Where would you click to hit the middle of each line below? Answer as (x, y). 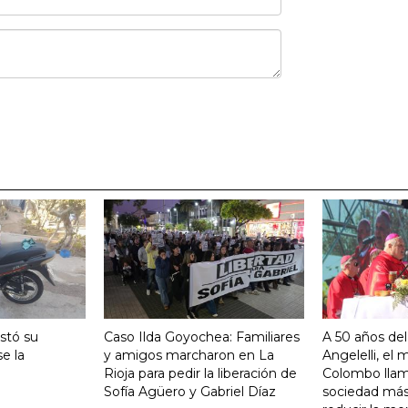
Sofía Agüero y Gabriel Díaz (190, 391)
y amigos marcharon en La (189, 355)
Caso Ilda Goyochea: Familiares (202, 337)
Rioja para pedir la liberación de (200, 373)
